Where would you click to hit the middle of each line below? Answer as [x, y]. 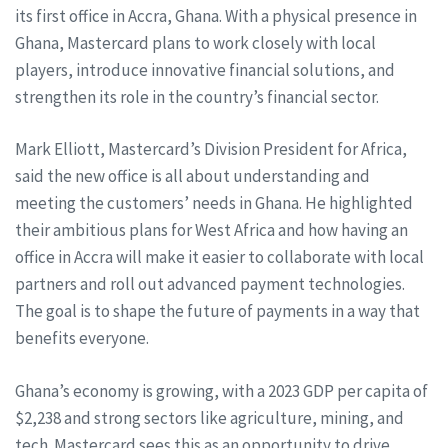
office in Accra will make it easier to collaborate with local [219, 257]
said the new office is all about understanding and [192, 176]
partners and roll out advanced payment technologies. [210, 284]
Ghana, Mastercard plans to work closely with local [195, 42]
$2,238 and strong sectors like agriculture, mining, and [209, 417]
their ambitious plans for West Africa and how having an [211, 230]
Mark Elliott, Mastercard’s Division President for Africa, [211, 149]
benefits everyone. [82, 338]
